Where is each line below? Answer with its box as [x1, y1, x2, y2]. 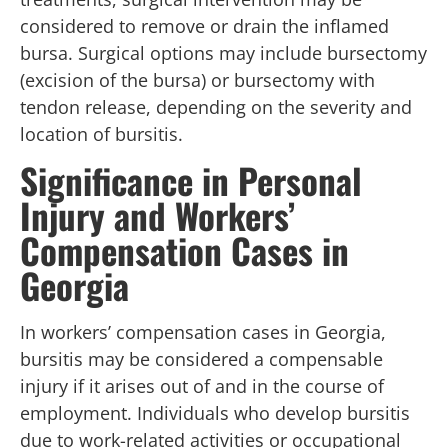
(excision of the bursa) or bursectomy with [20, 68, 375, 93]
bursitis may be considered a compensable [20, 346, 383, 371]
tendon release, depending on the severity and [20, 95, 412, 120]
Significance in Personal [20, 153, 362, 206]
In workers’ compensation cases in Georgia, [20, 319, 386, 344]
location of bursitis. [20, 122, 183, 147]
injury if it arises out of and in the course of [20, 373, 384, 398]
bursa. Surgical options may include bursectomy [20, 41, 427, 66]
